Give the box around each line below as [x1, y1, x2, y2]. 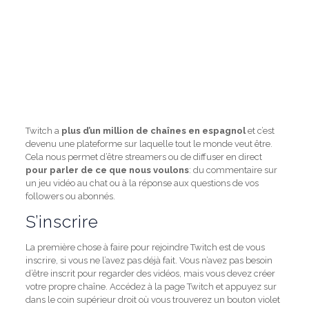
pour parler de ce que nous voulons [25, 165, 189, 175]
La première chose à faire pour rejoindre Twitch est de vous [25, 242, 265, 252]
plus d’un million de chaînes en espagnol [59, 126, 246, 136]
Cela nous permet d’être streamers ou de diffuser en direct [25, 152, 262, 162]
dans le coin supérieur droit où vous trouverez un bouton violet [25, 295, 280, 305]
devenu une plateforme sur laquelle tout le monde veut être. [25, 139, 272, 149]
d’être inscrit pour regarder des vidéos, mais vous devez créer [25, 268, 275, 279]
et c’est [245, 126, 275, 136]
